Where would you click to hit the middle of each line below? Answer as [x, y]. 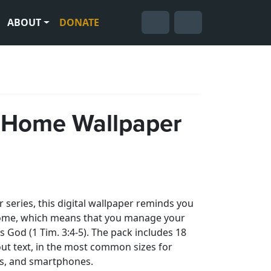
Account [174, 37]
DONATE [79, 23]
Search [138, 37]
